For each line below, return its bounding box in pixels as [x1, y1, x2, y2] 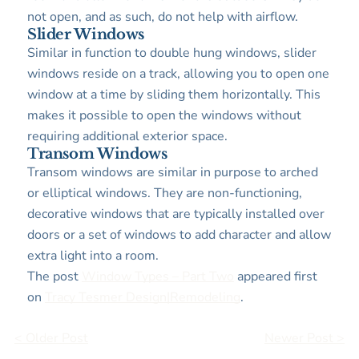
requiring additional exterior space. [26, 127, 228, 146]
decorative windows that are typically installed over [26, 205, 325, 224]
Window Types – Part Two [81, 268, 234, 286]
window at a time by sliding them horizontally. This [26, 86, 321, 104]
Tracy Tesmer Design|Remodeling [44, 288, 240, 307]
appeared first [233, 268, 317, 286]
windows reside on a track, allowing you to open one [26, 65, 329, 83]
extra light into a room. [26, 247, 159, 265]
